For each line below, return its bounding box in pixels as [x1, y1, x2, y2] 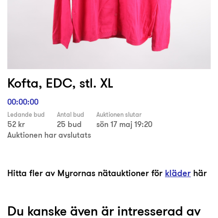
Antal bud [57, 110, 84, 119]
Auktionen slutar [96, 110, 142, 119]
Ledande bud [7, 110, 45, 119]
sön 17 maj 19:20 [96, 119, 152, 130]
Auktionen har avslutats [7, 129, 91, 141]
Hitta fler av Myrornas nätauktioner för [7, 167, 165, 180]
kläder [165, 167, 191, 180]
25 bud [57, 119, 82, 130]
